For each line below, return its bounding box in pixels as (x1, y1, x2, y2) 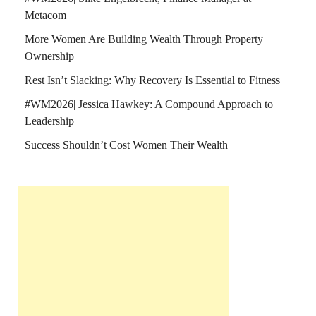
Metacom (25, 9, 66, 22)
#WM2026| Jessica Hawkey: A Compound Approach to (25, 98, 273, 111)
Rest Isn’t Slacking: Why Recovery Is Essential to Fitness (25, 74, 280, 87)
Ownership (25, 50, 74, 63)
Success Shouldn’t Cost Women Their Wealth (25, 139, 228, 152)
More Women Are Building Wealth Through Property (25, 33, 263, 46)
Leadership (25, 115, 74, 128)
